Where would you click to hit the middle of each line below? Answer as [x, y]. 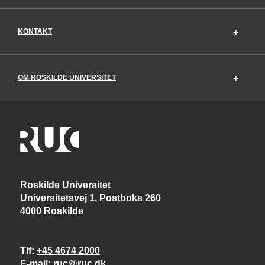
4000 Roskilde [53, 211]
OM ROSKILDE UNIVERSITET [67, 77]
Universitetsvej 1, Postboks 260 [92, 198]
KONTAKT [35, 31]
